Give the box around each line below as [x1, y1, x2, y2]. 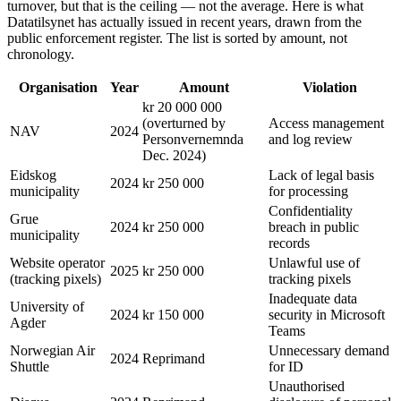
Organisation [19, 80, 98, 96]
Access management [269, 115, 384, 132]
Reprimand [142, 351, 205, 367]
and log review [269, 132, 353, 148]
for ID [269, 359, 303, 375]
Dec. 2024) [142, 148, 206, 164]
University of [10, 299, 84, 315]
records [269, 235, 310, 252]
